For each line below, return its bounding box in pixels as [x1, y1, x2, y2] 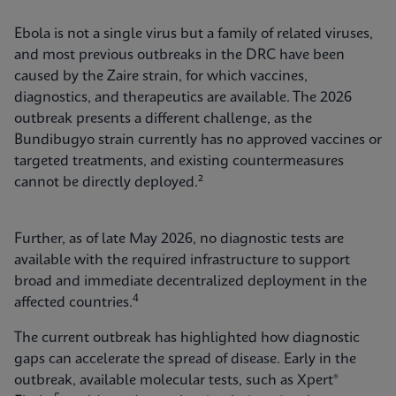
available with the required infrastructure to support [14, 253, 350, 268]
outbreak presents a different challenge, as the [14, 111, 312, 126]
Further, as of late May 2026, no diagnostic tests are [14, 232, 344, 247]
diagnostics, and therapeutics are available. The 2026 [14, 90, 352, 105]
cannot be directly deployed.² [14, 175, 203, 190]
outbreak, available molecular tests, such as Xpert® [14, 373, 339, 388]
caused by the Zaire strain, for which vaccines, [14, 69, 308, 84]
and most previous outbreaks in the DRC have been [14, 48, 345, 63]
